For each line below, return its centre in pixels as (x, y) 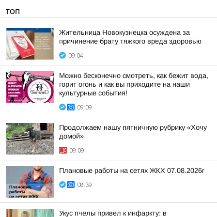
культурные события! (93, 93)
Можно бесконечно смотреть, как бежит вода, (134, 76)
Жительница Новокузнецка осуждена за (124, 32)
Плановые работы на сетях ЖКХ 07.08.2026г (132, 170)
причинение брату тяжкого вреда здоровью (130, 41)
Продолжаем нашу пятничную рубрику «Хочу (133, 127)
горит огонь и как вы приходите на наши (124, 84)
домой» (71, 136)
